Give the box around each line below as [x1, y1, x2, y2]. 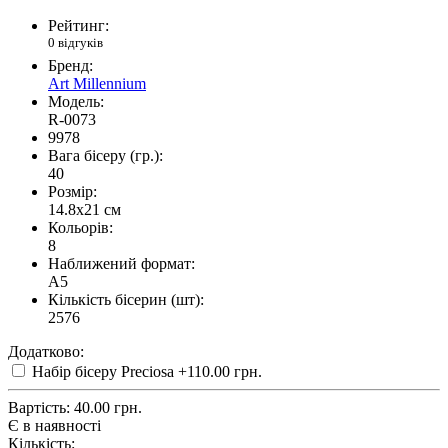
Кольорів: [48, 219, 113, 237]
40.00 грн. [74, 399, 142, 417]
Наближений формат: [48, 255, 195, 273]
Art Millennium [48, 75, 146, 93]
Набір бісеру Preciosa [32, 363, 174, 381]
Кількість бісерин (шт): [48, 291, 204, 309]
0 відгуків [48, 35, 103, 51]
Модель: [48, 93, 104, 111]
